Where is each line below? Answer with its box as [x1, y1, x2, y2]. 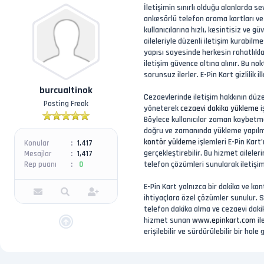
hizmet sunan [144, 215, 192, 226]
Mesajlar [24, 148, 51, 159]
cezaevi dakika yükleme [180, 103, 259, 114]
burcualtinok [39, 84, 93, 97]
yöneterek [144, 103, 180, 114]
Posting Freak [44, 99, 88, 108]
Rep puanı [24, 159, 57, 169]
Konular [24, 138, 49, 148]
